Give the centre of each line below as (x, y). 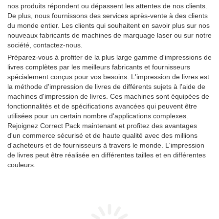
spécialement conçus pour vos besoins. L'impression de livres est (108, 77)
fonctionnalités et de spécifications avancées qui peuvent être (102, 106)
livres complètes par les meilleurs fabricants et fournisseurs (99, 67)
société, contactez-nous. (45, 45)
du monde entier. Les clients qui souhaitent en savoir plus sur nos (109, 25)
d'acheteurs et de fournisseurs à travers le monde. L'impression (106, 145)
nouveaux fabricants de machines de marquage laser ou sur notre (109, 35)
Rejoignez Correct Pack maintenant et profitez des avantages (102, 126)
